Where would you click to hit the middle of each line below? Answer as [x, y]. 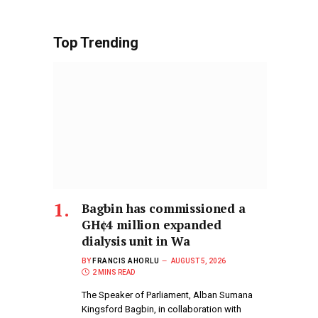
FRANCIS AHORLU [126, 261]
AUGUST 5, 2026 [198, 261]
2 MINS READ [114, 273]
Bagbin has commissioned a [164, 209]
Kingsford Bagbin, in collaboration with [161, 309]
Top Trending [96, 43]
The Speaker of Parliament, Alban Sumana [167, 295]
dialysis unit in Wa [136, 241]
